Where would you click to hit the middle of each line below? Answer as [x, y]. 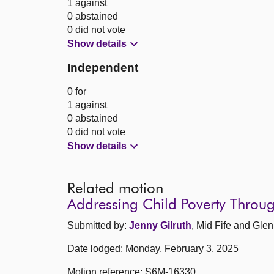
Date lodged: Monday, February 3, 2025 [153, 249]
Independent [103, 68]
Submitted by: [98, 226]
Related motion [115, 189]
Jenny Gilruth [160, 226]
